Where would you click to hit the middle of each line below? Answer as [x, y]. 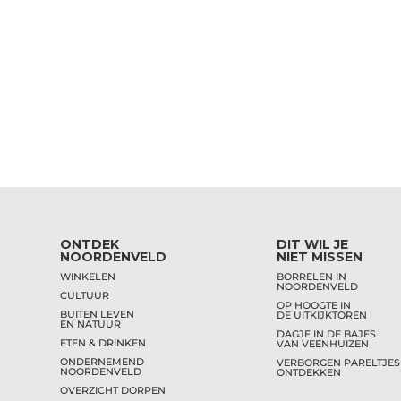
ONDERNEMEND [102, 361]
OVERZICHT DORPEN [113, 390]
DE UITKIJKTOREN [322, 315]
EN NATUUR [91, 324]
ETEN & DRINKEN [103, 342]
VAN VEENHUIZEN [323, 343]
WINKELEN [88, 276]
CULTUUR [85, 295]
